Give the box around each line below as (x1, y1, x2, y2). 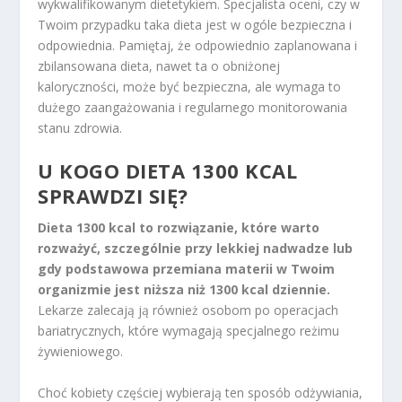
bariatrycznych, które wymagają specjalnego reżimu (38, 322, 340, 340)
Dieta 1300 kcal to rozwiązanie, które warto (38, 219, 320, 237)
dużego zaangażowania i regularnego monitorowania (38, 98, 348, 116)
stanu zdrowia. (38, 118, 123, 136)
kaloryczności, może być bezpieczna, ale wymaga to (38, 77, 342, 95)
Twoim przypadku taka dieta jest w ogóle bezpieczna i (38, 15, 353, 33)
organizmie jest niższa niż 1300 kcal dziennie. (38, 281, 331, 299)
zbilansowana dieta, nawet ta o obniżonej (38, 57, 281, 74)
